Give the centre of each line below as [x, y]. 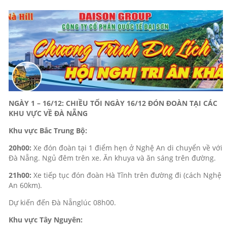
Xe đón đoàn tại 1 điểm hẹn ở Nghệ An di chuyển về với [128, 147]
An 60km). [25, 185]
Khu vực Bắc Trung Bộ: [48, 130]
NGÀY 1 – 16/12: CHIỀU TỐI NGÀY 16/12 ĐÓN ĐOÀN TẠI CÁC [113, 103]
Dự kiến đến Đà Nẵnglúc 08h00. [62, 202]
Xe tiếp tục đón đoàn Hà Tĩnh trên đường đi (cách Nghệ [126, 175]
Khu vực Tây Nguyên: [45, 219]
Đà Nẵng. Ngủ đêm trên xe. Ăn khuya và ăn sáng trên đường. [112, 158]
